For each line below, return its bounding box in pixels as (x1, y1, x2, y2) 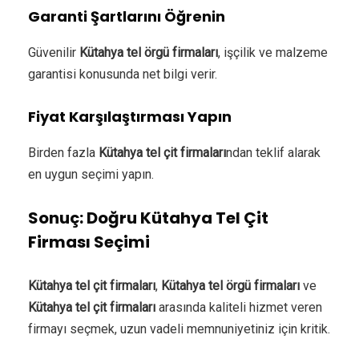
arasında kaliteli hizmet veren (155, 299, 322, 315)
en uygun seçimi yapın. (28, 166, 154, 182)
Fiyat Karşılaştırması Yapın (28, 106, 232, 127)
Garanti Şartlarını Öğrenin (28, 6, 225, 26)
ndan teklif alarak (226, 144, 321, 160)
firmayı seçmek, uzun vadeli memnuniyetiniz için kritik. (28, 321, 330, 337)
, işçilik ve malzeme (218, 44, 328, 60)
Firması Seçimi (28, 230, 150, 253)
